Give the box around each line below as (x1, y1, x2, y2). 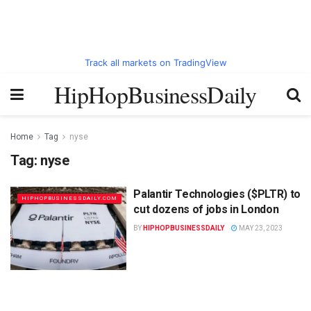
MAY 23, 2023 (237, 224, 283, 232)
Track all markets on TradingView (84, 57, 227, 68)
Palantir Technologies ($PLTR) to (133, 187, 301, 201)
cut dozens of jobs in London (133, 203, 279, 216)
